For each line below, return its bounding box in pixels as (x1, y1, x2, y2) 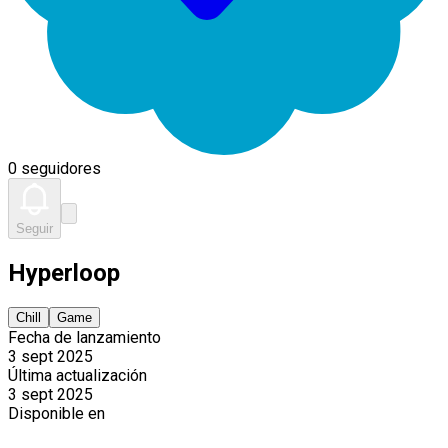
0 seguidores (8, 159, 101, 178)
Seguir (16, 221, 53, 236)
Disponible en (8, 403, 105, 423)
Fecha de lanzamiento (8, 327, 161, 347)
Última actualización (8, 365, 147, 385)
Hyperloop (8, 258, 120, 287)
